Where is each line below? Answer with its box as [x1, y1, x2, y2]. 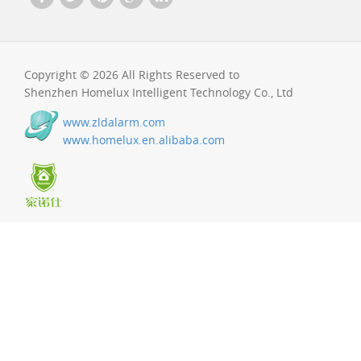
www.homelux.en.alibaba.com [63, 131, 225, 147]
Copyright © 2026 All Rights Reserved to [24, 66, 239, 82]
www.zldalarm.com [63, 114, 165, 130]
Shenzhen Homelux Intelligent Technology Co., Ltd [24, 84, 293, 100]
